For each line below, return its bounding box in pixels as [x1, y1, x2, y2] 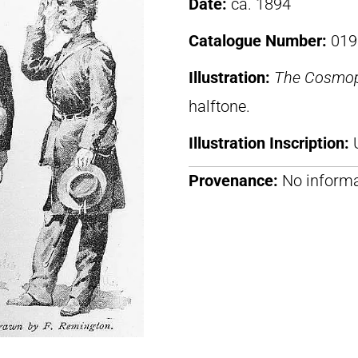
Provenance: [189, 171, 278, 190]
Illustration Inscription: [189, 133, 353, 153]
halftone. [189, 97, 250, 116]
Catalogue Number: [189, 31, 331, 50]
